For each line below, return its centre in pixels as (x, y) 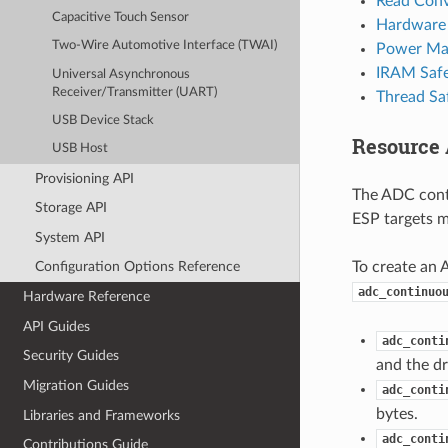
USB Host (80, 149)
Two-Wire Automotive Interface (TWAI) (165, 46)
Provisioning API (84, 178)
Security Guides (71, 356)
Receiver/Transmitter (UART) (135, 92)
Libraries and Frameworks (102, 415)
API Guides (57, 326)
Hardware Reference (87, 297)
